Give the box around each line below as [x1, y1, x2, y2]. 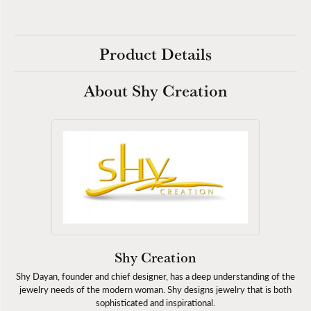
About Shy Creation [84, 79, 227, 101]
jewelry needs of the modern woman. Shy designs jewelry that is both [19, 283, 292, 296]
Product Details [99, 42, 212, 65]
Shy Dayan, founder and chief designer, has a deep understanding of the [16, 269, 295, 283]
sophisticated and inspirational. [96, 296, 215, 309]
